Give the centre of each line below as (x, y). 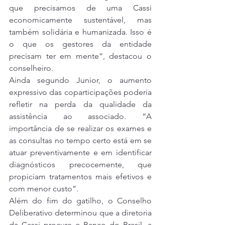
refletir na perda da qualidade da (80, 104)
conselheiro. (31, 68)
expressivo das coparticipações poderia (80, 92)
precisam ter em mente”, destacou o (80, 56)
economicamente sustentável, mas (80, 20)
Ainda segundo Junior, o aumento (80, 80)
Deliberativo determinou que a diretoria (80, 213)
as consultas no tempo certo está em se (80, 141)
